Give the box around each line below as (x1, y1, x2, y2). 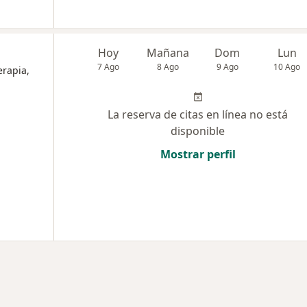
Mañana (147, 45, 190, 60)
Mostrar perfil (160, 147, 236, 162)
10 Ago (273, 61, 301, 73)
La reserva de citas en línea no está (108, 107, 288, 122)
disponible (171, 123, 225, 138)
